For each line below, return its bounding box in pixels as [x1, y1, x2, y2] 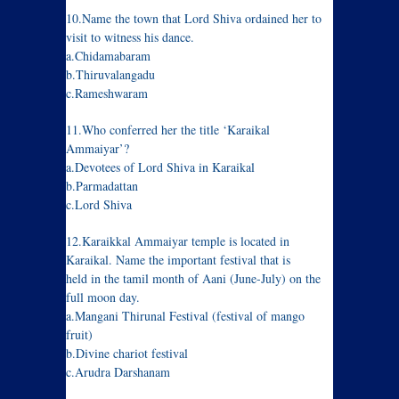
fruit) [66, 326, 93, 344]
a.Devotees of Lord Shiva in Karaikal [66, 159, 255, 176]
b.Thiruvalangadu [66, 66, 155, 84]
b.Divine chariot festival [66, 345, 188, 362]
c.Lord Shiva [66, 196, 132, 214]
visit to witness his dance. [66, 28, 194, 46]
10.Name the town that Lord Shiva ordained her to [66, 10, 322, 28]
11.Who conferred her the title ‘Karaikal [66, 121, 270, 139]
